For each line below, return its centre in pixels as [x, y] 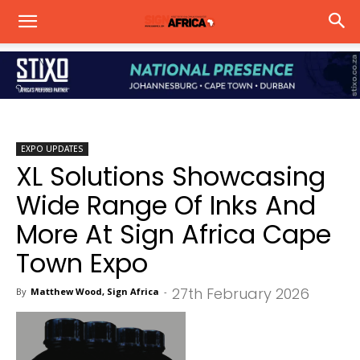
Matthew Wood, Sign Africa [95, 291]
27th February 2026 [241, 294]
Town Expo [82, 263]
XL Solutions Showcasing [171, 176]
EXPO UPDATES [52, 149]
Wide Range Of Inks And [166, 205]
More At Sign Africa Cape [174, 234]
